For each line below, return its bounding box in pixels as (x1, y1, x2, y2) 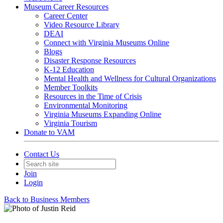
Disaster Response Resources (44, 56, 136, 65)
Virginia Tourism (44, 119, 97, 127)
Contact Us (24, 150, 59, 158)
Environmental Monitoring (44, 101, 127, 110)
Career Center (44, 11, 88, 20)
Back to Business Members (4, 195, 90, 204)
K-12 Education (44, 65, 94, 74)
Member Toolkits (44, 83, 98, 92)
